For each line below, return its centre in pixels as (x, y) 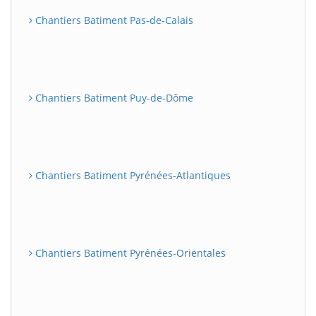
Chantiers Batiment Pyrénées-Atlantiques (132, 175)
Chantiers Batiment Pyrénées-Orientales (129, 253)
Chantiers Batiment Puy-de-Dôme (113, 98)
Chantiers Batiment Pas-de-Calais (113, 20)
